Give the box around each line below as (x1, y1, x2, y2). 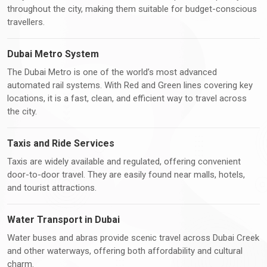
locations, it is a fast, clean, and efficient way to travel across (7, 92, 247, 104)
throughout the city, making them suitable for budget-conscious (7, 3, 257, 14)
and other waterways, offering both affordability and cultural (7, 245, 243, 256)
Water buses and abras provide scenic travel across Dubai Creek (7, 232, 259, 243)
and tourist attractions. (7, 182, 97, 193)
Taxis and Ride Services (7, 137, 114, 149)
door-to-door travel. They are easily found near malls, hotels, (7, 169, 245, 180)
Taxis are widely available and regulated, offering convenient (7, 156, 241, 167)
